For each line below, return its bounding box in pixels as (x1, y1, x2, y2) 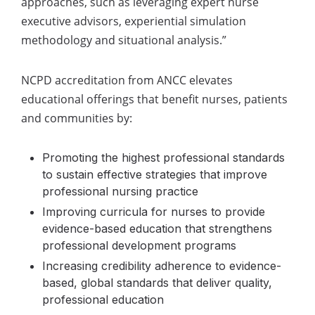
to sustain (42, 167, 97, 181)
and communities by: (21, 110, 132, 126)
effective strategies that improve (97, 167, 267, 181)
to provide (211, 205, 265, 219)
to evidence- (212, 259, 281, 273)
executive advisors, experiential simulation (21, 13, 246, 29)
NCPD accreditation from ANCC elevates (21, 72, 233, 88)
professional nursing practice (42, 184, 198, 198)
